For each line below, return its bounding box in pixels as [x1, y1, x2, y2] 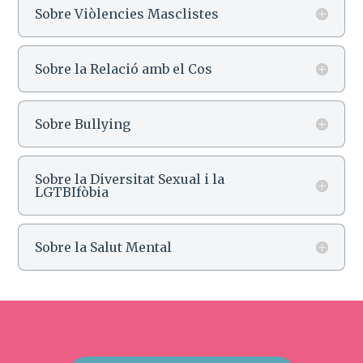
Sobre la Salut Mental [35, 238, 173, 255]
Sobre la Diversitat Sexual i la [35, 170, 225, 187]
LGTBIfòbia [35, 183, 109, 200]
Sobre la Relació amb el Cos [35, 60, 213, 77]
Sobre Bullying [35, 115, 131, 132]
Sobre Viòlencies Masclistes [35, 5, 220, 22]
